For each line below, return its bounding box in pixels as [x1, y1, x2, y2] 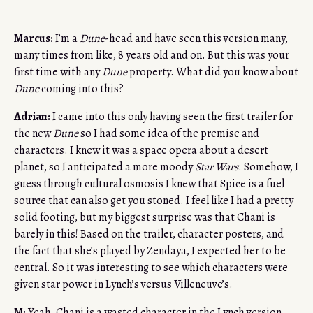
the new [14, 126, 53, 142]
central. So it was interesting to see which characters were [14, 260, 288, 276]
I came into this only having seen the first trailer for [50, 109, 293, 125]
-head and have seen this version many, [105, 31, 288, 47]
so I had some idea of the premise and [78, 126, 259, 142]
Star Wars [195, 159, 238, 175]
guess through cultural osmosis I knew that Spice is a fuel [14, 176, 284, 192]
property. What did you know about [127, 64, 298, 80]
